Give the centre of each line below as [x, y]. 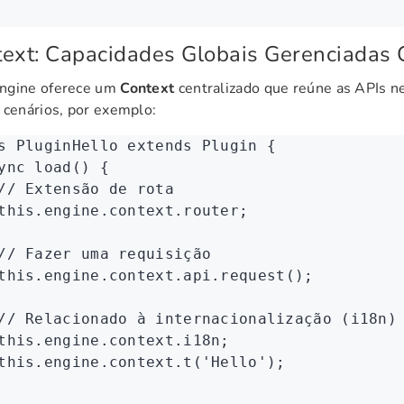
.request [248, 275]
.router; [211, 211]
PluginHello [63, 146]
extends [156, 146]
